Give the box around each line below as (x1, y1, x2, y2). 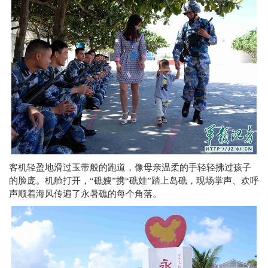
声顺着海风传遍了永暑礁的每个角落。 (9, 189, 162, 199)
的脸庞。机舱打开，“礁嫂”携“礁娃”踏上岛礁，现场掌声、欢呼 (9, 176, 259, 186)
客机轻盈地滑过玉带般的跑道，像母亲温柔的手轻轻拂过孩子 (9, 163, 251, 173)
